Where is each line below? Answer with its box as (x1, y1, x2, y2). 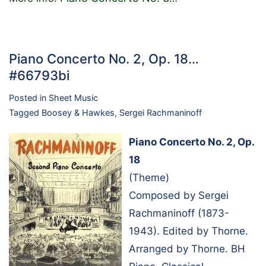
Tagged (9, 107, 42, 118)
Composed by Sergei (129, 189, 229, 201)
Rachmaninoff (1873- (129, 207, 229, 219)
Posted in (9, 93, 49, 103)
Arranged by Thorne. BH (129, 242, 245, 255)
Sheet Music (49, 93, 98, 103)
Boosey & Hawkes (42, 107, 115, 118)
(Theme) (129, 171, 169, 183)
